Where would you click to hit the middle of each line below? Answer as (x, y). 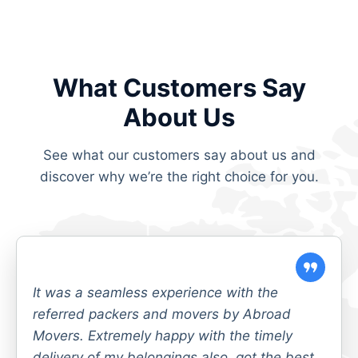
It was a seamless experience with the (155, 292)
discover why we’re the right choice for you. (179, 176)
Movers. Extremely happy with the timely (163, 335)
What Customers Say (179, 87)
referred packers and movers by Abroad (162, 314)
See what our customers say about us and (179, 155)
